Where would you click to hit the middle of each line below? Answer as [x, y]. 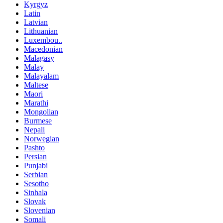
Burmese [38, 121]
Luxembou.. [43, 40]
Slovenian [40, 211]
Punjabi [36, 166]
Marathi [36, 103]
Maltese [36, 85]
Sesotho [36, 184]
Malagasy [39, 58]
